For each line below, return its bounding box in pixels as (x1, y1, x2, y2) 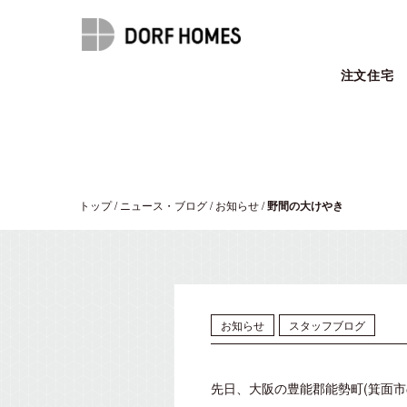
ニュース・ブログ (120, 197, 207, 213)
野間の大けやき (267, 197, 343, 213)
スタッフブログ (289, 317, 365, 333)
